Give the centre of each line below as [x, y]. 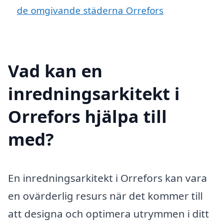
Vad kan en [55, 70]
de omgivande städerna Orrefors [90, 10]
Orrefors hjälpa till [87, 116]
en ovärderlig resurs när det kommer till [105, 195]
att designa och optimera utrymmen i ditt [109, 213]
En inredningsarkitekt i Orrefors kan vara [108, 178]
